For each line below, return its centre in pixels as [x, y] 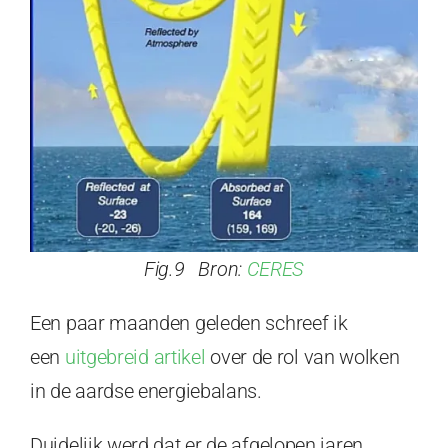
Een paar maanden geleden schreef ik [189, 323]
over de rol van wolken [302, 357]
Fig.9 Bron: [195, 269]
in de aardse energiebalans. [146, 391]
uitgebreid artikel [135, 357]
